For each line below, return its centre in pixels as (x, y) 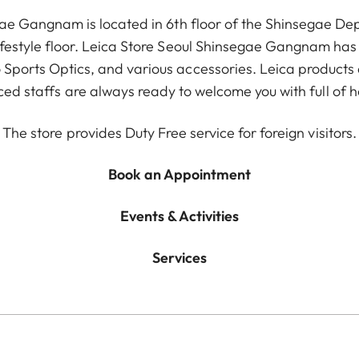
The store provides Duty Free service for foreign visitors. (179, 133)
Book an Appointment (179, 174)
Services (179, 258)
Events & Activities (179, 216)
